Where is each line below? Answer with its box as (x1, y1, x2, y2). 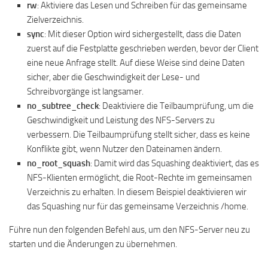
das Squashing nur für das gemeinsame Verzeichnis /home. (27, 200, 248, 212)
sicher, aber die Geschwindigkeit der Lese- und (27, 71, 200, 83)
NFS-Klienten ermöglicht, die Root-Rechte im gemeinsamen (27, 172, 252, 183)
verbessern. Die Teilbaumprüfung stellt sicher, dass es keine (27, 129, 250, 140)
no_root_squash (27, 157, 90, 169)
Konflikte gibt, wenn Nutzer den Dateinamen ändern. (27, 143, 222, 154)
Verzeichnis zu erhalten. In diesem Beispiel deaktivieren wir (27, 186, 246, 197)
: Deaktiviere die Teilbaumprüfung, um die (99, 100, 254, 111)
